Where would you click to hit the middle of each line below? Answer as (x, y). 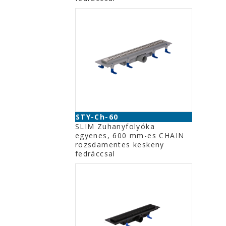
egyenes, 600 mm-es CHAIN (130, 135)
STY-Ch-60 (97, 117)
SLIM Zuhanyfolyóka (115, 126)
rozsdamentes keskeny (120, 145)
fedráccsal (95, 154)
